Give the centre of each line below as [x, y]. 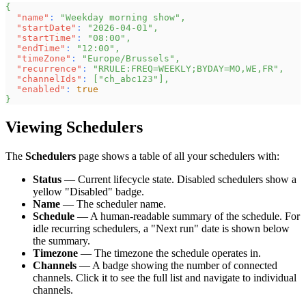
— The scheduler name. [113, 204]
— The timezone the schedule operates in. [169, 253]
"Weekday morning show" [120, 18]
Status [47, 180]
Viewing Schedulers [74, 127]
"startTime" [46, 38]
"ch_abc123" [128, 79]
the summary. [61, 241]
